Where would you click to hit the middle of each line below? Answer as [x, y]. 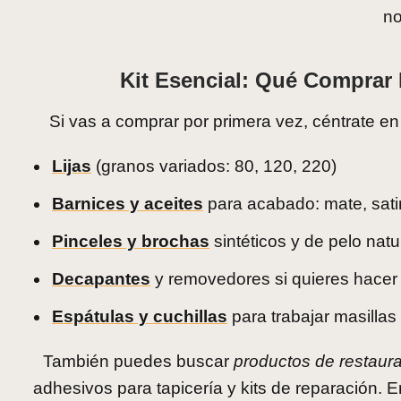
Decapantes [101, 279]
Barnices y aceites [128, 204]
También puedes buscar [138, 362]
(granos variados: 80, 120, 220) [214, 166]
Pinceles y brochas [131, 242]
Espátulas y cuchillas [140, 317]
